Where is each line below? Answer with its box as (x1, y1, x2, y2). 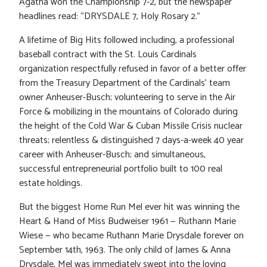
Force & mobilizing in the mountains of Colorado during (19, 103, 238, 120)
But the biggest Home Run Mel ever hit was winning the (19, 198, 240, 215)
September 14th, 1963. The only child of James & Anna (19, 241, 231, 258)
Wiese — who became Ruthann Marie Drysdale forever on (19, 227, 244, 244)
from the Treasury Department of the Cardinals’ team (19, 74, 230, 91)
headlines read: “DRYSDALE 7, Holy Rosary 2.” (19, 8, 200, 24)
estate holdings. (19, 175, 82, 191)
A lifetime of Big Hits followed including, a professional (19, 32, 234, 48)
